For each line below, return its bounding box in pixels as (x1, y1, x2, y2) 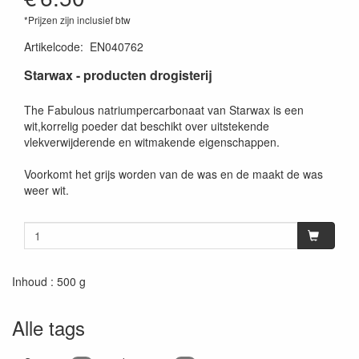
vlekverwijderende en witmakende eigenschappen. (24, 134, 280, 151)
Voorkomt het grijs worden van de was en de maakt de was (24, 166, 323, 183)
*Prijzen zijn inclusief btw (24, 13, 131, 27)
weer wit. (24, 182, 69, 199)
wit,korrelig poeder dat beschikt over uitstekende (24, 118, 269, 135)
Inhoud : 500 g (12, 273, 86, 290)
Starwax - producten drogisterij (24, 66, 212, 85)
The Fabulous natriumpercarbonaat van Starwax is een (24, 102, 304, 119)
